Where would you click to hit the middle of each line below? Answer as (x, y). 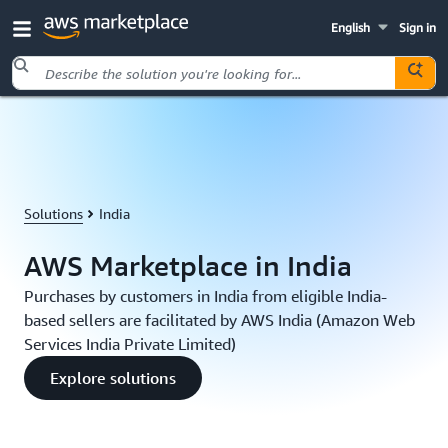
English (350, 27)
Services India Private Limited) (130, 344)
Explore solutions (113, 378)
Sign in (417, 27)
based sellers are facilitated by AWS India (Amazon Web (219, 320)
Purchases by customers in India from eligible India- (205, 296)
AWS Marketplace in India (188, 265)
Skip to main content (73, 116)
